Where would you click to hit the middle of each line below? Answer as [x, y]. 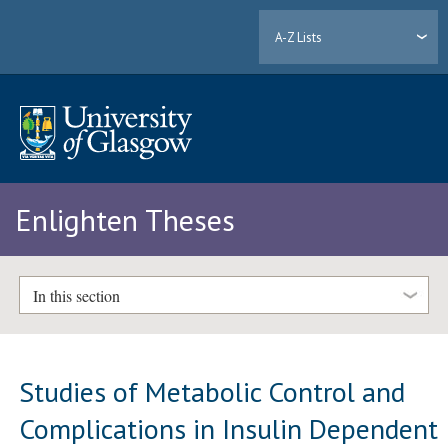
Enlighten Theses [125, 220]
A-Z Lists [299, 37]
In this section [76, 295]
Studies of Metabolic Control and [212, 391]
